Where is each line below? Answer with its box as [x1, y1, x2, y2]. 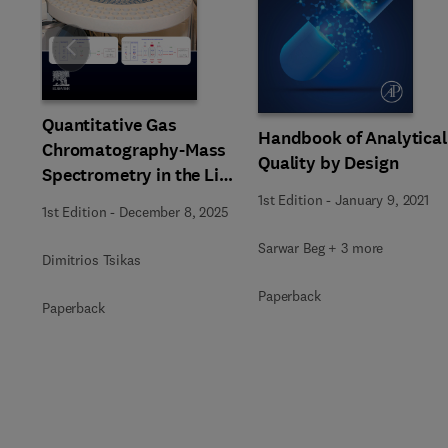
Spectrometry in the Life [42, 163, 234, 187]
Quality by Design [258, 150, 399, 175]
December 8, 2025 [119, 203, 229, 221]
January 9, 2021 [335, 190, 429, 209]
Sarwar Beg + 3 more [258, 238, 384, 257]
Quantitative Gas [42, 113, 177, 137]
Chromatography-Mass [42, 138, 227, 162]
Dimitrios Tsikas [42, 251, 141, 269]
